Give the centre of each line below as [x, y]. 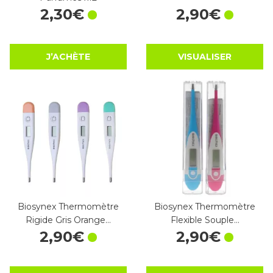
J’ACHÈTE [68, 57]
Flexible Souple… [205, 220]
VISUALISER [205, 57]
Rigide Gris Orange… [68, 220]
